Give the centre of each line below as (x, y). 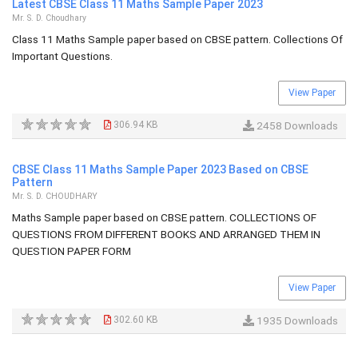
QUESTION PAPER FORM (72, 251)
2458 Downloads (296, 125)
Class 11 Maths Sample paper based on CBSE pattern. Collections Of (177, 39)
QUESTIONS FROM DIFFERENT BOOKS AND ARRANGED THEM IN (166, 234)
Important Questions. (62, 56)
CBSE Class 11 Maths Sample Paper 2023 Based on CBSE (160, 169)
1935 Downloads (296, 320)
